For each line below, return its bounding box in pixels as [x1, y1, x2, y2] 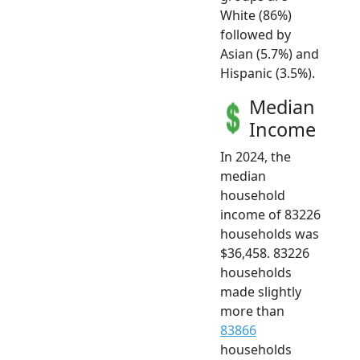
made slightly [220, 283, 301, 301]
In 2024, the [220, 148, 291, 166]
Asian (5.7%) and [220, 45, 319, 63]
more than [220, 302, 284, 321]
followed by [220, 26, 291, 44]
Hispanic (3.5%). [220, 64, 315, 83]
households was [220, 225, 319, 243]
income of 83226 [220, 206, 321, 224]
